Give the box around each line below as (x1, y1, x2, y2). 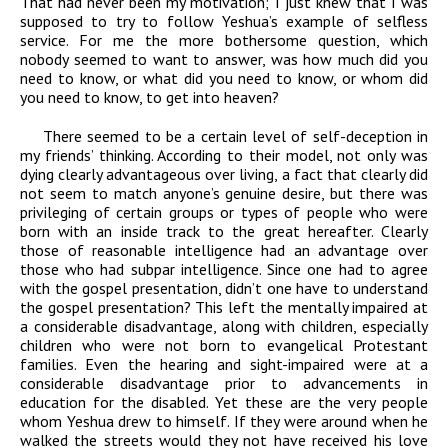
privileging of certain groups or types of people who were (20, 202, 428, 223)
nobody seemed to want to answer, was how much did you (20, 49, 428, 70)
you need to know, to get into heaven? (20, 87, 279, 108)
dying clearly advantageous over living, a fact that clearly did (20, 164, 428, 185)
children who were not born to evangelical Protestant (20, 335, 428, 356)
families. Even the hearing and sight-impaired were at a (20, 354, 428, 375)
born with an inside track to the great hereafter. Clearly (20, 221, 428, 242)
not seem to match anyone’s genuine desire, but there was (20, 183, 428, 204)
